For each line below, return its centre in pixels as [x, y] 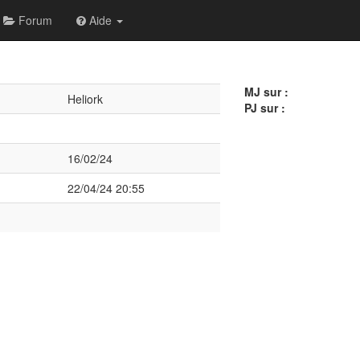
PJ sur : [264, 108]
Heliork [85, 99]
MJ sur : [266, 92]
